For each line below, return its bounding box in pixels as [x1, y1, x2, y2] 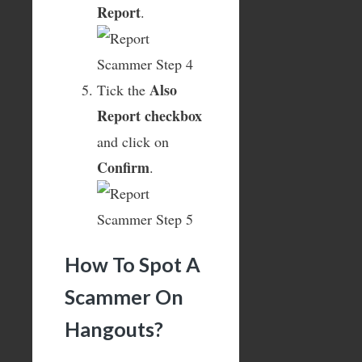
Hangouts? [65, 317, 163, 342]
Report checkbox [97, 104, 202, 126]
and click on [97, 131, 169, 151]
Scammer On [65, 284, 183, 309]
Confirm [97, 156, 149, 178]
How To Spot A [65, 252, 200, 277]
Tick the [97, 79, 149, 99]
